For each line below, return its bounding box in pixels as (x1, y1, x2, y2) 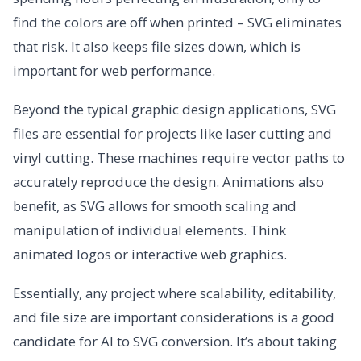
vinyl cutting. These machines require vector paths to (13, 148, 345, 168)
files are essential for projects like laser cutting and (13, 124, 332, 143)
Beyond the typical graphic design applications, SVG (13, 100, 336, 119)
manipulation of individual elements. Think (13, 221, 286, 240)
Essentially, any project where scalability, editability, (13, 284, 336, 303)
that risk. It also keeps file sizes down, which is (13, 37, 301, 56)
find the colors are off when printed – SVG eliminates (13, 13, 342, 32)
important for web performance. (13, 61, 215, 81)
